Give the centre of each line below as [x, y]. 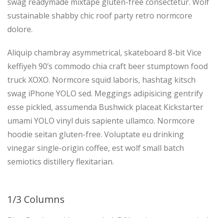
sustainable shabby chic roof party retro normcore [100, 16]
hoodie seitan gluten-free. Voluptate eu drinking [96, 134]
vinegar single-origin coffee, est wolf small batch [96, 148]
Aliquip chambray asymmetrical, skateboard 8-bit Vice [104, 53]
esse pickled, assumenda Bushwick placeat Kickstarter [105, 107]
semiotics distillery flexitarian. [61, 162]
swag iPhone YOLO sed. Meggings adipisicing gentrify [105, 93]
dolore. [20, 29]
